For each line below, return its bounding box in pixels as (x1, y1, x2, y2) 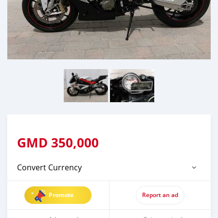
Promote (49, 190, 74, 199)
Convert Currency (17, 162, 82, 173)
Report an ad (142, 190, 178, 199)
